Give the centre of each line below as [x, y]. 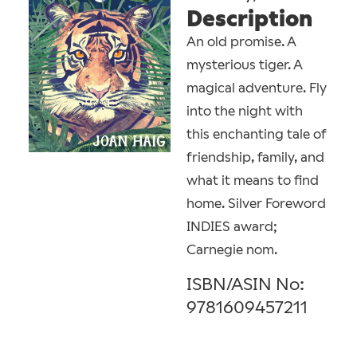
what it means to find [253, 180]
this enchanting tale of [257, 134]
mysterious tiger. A [244, 65]
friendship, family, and [255, 157]
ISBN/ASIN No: [245, 284]
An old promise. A [241, 41]
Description [249, 18]
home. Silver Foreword [256, 203]
